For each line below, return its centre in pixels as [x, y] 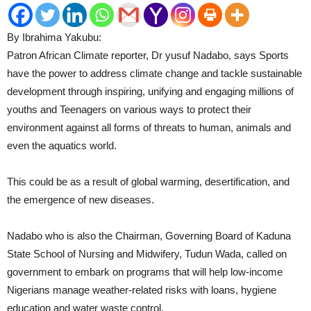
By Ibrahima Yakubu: [54, 37]
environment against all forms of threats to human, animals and [149, 127]
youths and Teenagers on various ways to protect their [129, 109]
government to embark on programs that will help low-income [145, 272]
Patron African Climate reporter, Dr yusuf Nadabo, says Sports [148, 55]
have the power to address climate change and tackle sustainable [154, 73]
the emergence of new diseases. [81, 200]
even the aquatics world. [62, 145]
